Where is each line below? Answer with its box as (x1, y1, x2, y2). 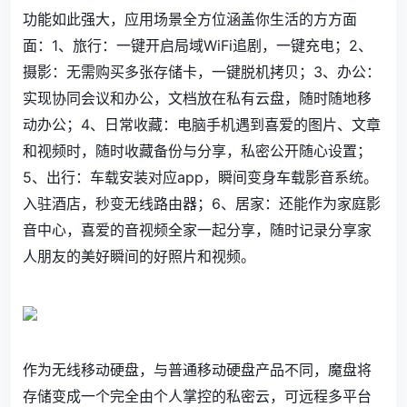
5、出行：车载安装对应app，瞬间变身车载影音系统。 (23, 168, 378, 186)
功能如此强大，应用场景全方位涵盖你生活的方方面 (23, 10, 357, 28)
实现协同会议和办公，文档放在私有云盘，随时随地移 (23, 89, 372, 107)
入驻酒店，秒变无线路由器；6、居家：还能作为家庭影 (23, 194, 381, 213)
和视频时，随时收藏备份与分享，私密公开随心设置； (23, 142, 372, 160)
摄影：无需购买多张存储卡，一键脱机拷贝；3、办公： (23, 63, 381, 81)
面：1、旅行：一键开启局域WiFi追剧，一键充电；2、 (23, 36, 372, 55)
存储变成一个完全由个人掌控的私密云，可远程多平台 (23, 387, 372, 405)
